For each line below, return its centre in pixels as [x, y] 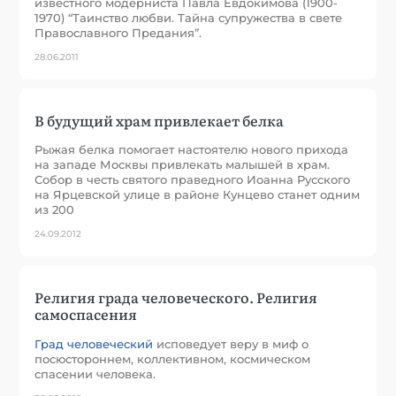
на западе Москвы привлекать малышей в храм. [183, 165]
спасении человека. [95, 374]
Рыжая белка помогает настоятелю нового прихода [192, 150]
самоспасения [86, 314]
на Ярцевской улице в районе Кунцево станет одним [198, 195]
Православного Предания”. [118, 33]
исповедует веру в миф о [231, 344]
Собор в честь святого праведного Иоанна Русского [193, 180]
